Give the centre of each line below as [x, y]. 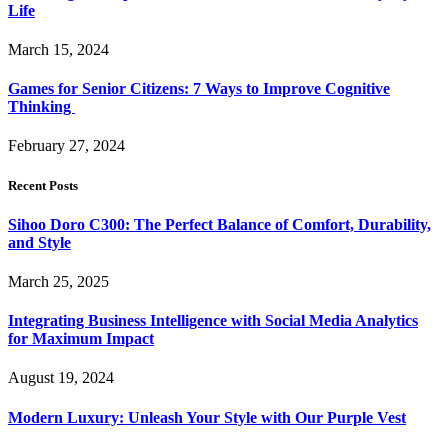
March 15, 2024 [58, 49]
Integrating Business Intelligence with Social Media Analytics [213, 321]
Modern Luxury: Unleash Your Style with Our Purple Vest [207, 417]
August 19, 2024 [61, 378]
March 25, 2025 [58, 281]
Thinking [41, 107]
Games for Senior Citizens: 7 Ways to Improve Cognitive [199, 89]
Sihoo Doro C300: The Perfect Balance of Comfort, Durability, [219, 224]
